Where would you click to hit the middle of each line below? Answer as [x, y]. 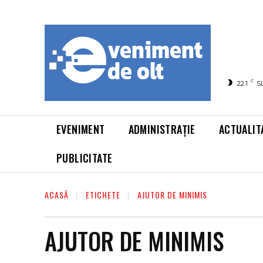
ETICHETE [103, 195]
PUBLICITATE [85, 158]
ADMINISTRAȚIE [162, 129]
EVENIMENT [81, 129]
